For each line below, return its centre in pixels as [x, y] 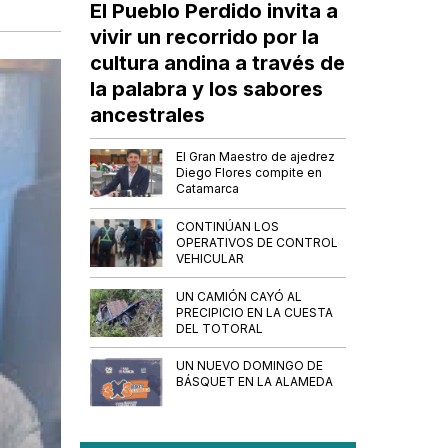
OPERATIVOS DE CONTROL [257, 242]
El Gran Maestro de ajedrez [256, 157]
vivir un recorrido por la [205, 36]
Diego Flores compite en [249, 173]
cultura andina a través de [218, 62]
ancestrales [148, 114]
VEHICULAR [210, 258]
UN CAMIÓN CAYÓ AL [239, 296]
